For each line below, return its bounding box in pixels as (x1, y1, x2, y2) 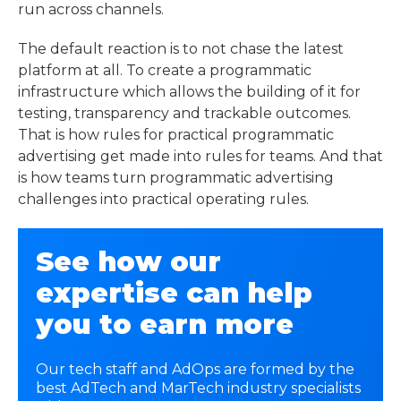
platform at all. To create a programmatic (18, 62, 311, 80)
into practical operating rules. (97, 191, 312, 209)
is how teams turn (18, 169, 149, 187)
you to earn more (36, 308, 294, 342)
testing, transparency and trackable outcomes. (18, 105, 351, 123)
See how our (36, 245, 221, 279)
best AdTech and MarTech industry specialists (36, 380, 361, 397)
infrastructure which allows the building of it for (18, 83, 361, 101)
